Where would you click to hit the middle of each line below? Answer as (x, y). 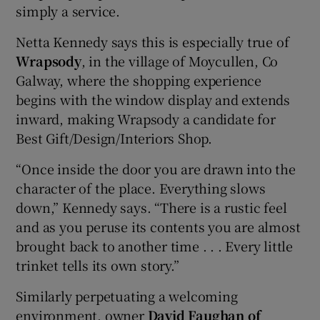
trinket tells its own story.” (97, 265)
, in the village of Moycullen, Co (180, 61)
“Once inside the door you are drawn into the (156, 169)
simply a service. (68, 11)
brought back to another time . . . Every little (155, 246)
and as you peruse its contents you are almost (158, 226)
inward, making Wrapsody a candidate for (146, 119)
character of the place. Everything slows (141, 188)
